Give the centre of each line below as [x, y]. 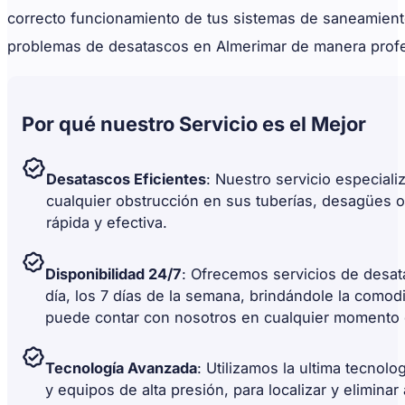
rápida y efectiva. [106, 222]
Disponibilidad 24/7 [113, 273]
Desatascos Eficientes [126, 179]
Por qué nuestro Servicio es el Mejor [194, 123]
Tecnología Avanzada [122, 368]
